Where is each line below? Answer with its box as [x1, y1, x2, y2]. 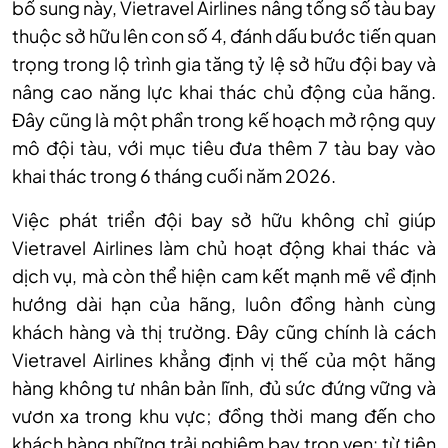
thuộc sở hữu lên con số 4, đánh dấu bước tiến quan [12, 24, 436, 48]
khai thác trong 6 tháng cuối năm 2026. [12, 164, 336, 188]
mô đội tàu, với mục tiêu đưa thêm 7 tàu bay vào [12, 136, 436, 160]
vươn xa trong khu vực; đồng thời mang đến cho [12, 404, 436, 428]
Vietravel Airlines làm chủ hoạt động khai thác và [12, 236, 436, 260]
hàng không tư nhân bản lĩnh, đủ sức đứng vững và [12, 376, 436, 400]
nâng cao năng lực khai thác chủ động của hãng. [12, 80, 436, 104]
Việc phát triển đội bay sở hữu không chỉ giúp [12, 208, 436, 232]
